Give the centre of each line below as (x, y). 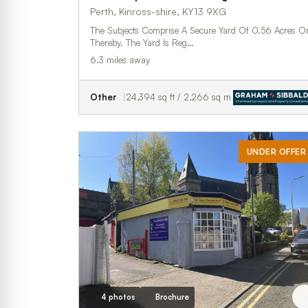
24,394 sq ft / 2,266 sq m (178, 97)
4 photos (118, 297)
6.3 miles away (120, 60)
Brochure (172, 297)
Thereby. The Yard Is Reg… (142, 43)
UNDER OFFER (276, 152)
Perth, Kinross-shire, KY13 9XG (158, 11)
